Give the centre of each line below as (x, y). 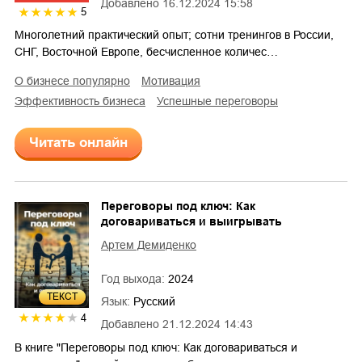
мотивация (176, 80)
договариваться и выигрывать (192, 221)
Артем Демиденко (149, 244)
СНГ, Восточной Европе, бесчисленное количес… (146, 51)
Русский (154, 301)
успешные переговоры (221, 101)
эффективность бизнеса (84, 101)
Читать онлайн (78, 142)
